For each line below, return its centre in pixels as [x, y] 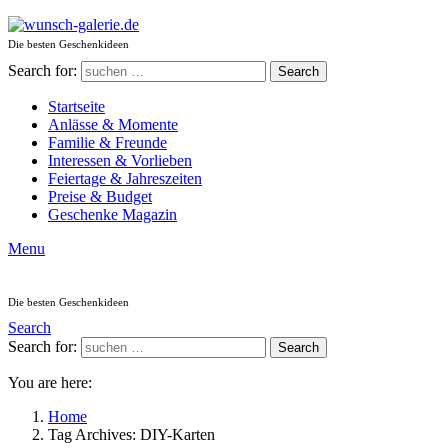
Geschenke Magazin [112, 214]
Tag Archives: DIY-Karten [131, 434]
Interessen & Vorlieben [120, 160]
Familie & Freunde [107, 142]
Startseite [76, 106]
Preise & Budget [100, 196]
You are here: [50, 382]
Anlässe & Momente [113, 124]
